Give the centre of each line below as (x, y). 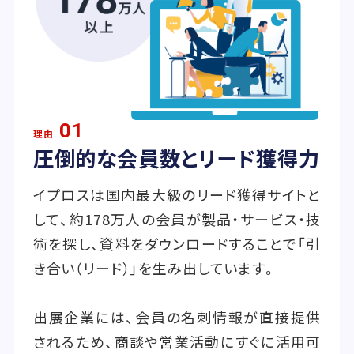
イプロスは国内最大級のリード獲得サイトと (177, 194)
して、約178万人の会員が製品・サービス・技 (177, 218)
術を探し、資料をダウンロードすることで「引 (177, 243)
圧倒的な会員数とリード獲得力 (176, 158)
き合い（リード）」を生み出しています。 (155, 267)
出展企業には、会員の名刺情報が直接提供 (177, 316)
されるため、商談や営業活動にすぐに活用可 (177, 341)
